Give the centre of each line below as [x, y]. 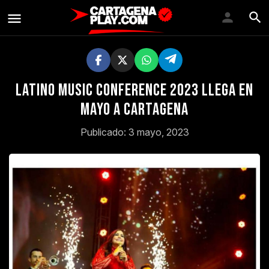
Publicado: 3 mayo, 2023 [134, 132]
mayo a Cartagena [134, 110]
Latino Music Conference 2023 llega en [134, 90]
